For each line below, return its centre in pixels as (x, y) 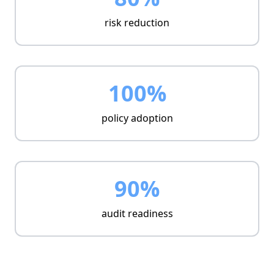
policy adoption (137, 118)
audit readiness (137, 213)
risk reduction (137, 23)
